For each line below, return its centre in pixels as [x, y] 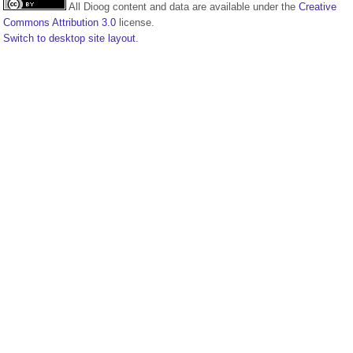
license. [135, 23]
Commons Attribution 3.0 [59, 23]
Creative [318, 7]
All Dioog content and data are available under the [182, 7]
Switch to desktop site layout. [71, 39]
